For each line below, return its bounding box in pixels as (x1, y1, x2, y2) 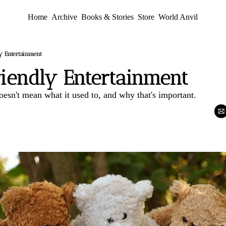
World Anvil (158, 13, 198, 21)
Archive (51, 13, 78, 21)
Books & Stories (81, 13, 134, 21)
